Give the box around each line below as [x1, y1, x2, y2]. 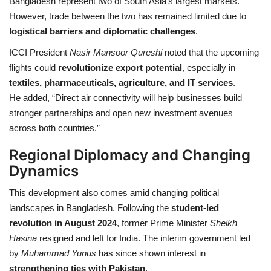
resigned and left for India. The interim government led [37, 232, 250, 243]
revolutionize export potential [58, 62, 182, 73]
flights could [9, 62, 58, 73]
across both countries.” [9, 122, 100, 133]
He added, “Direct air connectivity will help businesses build [9, 92, 242, 103]
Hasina [9, 232, 37, 243]
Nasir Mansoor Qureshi [70, 47, 162, 57]
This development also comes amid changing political [9, 187, 219, 198]
